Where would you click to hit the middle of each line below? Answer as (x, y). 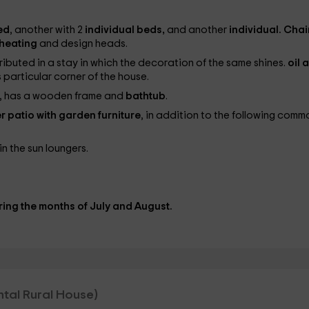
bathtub (145, 96)
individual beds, (126, 30)
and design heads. (83, 44)
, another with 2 (47, 30)
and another (198, 30)
